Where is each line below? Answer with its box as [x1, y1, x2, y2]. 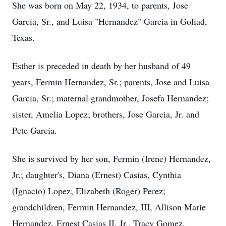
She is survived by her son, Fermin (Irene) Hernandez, [12, 152, 211, 164]
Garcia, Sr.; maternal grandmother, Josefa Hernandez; [12, 92, 209, 104]
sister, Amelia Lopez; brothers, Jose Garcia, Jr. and [12, 108, 199, 120]
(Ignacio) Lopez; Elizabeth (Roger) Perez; [12, 185, 165, 197]
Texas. [12, 31, 35, 43]
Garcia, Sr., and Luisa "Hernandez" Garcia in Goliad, [12, 15, 207, 27]
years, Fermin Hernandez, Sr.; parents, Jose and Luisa [12, 76, 209, 88]
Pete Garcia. [12, 124, 57, 136]
